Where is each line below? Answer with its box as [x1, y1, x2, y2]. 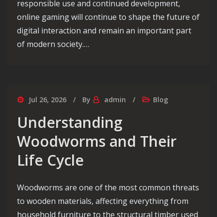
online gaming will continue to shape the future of [17, 12, 200, 23]
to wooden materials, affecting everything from [17, 196, 188, 207]
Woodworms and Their [17, 131, 177, 152]
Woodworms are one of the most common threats [17, 182, 199, 193]
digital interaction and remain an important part [17, 25, 191, 36]
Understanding [17, 112, 123, 133]
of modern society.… [17, 39, 89, 50]
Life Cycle [17, 150, 84, 170]
